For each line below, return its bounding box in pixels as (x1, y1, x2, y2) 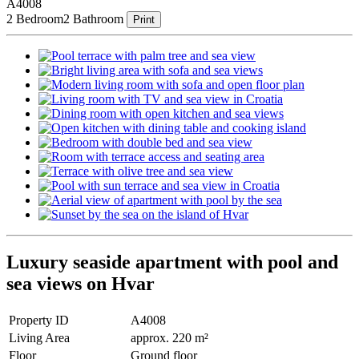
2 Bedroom (6, 11, 63, 26)
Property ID (9, 313, 69, 328)
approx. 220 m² (131, 331, 208, 345)
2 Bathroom (63, 11, 123, 26)
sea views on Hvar (6, 273, 155, 295)
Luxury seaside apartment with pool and (6, 252, 338, 273)
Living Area (9, 331, 70, 345)
